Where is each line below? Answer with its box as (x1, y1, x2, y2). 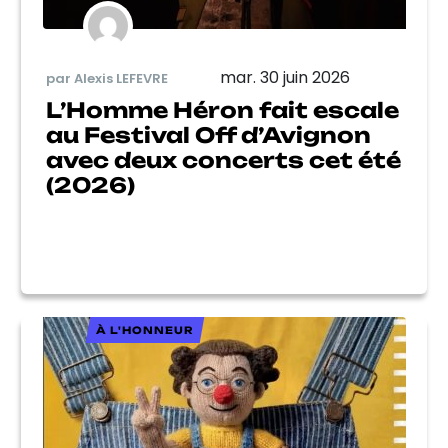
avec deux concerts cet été (46, 147, 401, 173)
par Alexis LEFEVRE (46, 68, 168, 88)
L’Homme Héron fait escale (46, 97, 399, 123)
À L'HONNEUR (95, 324, 194, 336)
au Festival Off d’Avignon (46, 122, 371, 148)
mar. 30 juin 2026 (220, 66, 350, 89)
